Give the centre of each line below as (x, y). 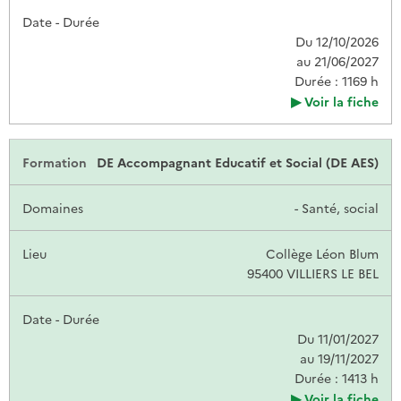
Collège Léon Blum (322, 253)
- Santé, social (337, 207)
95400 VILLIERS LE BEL (313, 273)
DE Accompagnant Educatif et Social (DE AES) (238, 162)
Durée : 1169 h (337, 80)
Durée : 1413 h (337, 377)
